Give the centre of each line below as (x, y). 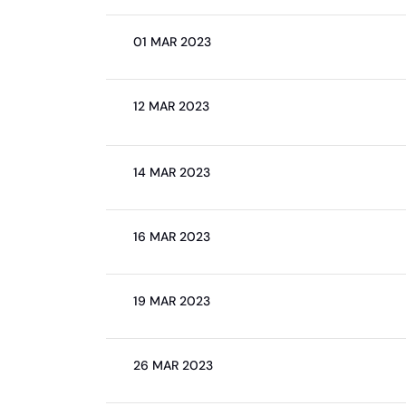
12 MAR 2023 (171, 106)
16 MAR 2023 (172, 237)
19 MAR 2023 (172, 301)
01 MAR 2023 (172, 42)
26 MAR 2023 (173, 365)
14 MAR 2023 (172, 172)
